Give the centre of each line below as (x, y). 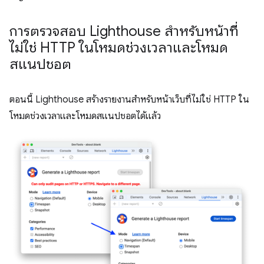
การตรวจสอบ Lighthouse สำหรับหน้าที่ (124, 31)
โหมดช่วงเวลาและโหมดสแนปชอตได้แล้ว (85, 116)
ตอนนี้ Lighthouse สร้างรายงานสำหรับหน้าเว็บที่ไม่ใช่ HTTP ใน (129, 99)
